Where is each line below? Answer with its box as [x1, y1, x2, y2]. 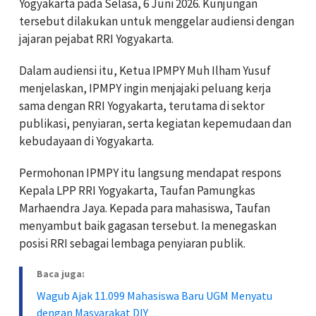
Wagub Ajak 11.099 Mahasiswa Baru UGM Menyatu [37, 288, 272, 303]
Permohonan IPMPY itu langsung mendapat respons [19, 164, 281, 181]
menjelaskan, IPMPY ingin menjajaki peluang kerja [19, 80, 271, 96]
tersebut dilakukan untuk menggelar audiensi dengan [19, 13, 294, 29]
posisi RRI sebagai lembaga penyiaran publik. [19, 235, 245, 251]
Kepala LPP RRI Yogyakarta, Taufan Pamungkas [19, 182, 255, 198]
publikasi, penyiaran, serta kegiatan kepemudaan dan [19, 115, 291, 131]
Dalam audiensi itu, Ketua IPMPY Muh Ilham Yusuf [19, 62, 271, 78]
